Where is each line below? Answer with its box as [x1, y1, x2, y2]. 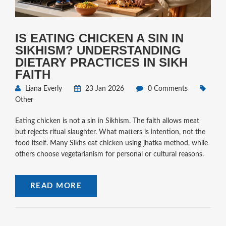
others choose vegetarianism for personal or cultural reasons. [15, 150, 204, 158]
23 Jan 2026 [83, 85, 124, 92]
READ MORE [30, 182, 82, 190]
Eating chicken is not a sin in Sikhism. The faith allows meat [15, 117, 199, 125]
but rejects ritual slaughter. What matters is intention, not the [15, 128, 205, 136]
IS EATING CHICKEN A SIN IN [15, 31, 184, 45]
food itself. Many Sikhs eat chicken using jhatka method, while [15, 139, 208, 147]
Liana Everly [23, 85, 62, 92]
